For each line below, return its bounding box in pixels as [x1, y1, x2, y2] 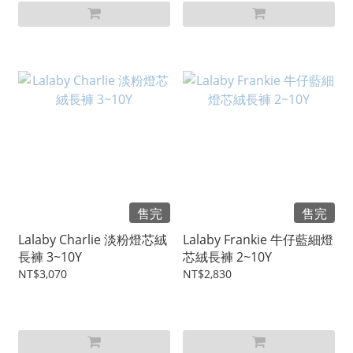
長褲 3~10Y [18, 248, 82, 266]
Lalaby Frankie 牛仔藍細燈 [183, 231, 333, 249]
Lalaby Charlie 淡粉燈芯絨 [18, 231, 167, 249]
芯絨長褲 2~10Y [183, 248, 272, 266]
